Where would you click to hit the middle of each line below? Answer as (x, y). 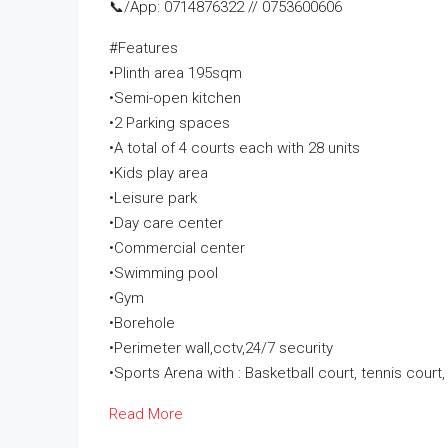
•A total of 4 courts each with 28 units (234, 148)
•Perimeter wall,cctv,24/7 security (221, 348)
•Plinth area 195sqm (175, 73)
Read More (146, 414)
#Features (143, 48)
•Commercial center (177, 248)
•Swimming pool (163, 273)
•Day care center (166, 223)
